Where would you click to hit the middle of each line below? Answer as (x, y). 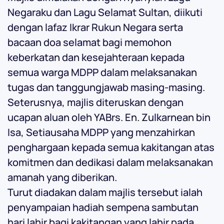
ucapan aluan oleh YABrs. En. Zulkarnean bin (109, 117)
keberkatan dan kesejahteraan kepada (96, 57)
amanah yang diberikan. (62, 177)
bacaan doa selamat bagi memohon (89, 42)
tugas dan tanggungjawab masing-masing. (106, 87)
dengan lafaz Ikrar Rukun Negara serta (95, 27)
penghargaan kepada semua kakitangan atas (111, 147)
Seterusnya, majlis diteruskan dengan (95, 102)
